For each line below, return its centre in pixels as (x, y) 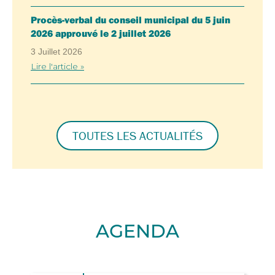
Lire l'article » (57, 67)
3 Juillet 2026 (56, 52)
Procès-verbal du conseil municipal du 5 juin (130, 20)
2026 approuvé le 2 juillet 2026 (101, 33)
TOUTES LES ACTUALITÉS (137, 136)
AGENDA (137, 233)
